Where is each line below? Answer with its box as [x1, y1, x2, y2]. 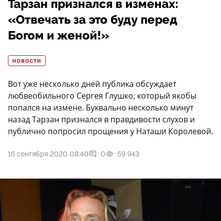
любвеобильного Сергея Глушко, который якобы [8, 90, 196, 102]
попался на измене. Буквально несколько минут [8, 102, 193, 113]
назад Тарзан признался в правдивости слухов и [8, 114, 195, 125]
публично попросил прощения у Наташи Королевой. [8, 126, 213, 137]
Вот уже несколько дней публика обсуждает [8, 78, 176, 90]
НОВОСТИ [12, 58, 41, 65]
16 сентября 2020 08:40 [8, 150, 89, 158]
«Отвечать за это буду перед [8, 13, 178, 27]
